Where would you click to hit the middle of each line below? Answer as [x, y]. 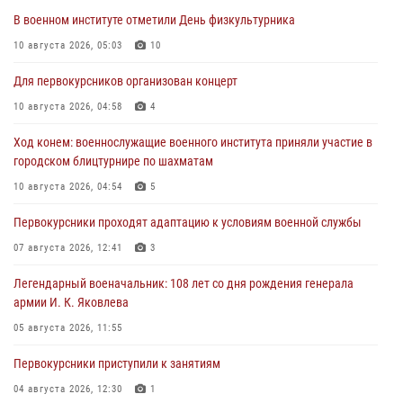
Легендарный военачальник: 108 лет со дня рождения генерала [184, 283]
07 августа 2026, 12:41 [68, 247]
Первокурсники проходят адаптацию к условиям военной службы [188, 222]
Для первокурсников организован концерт [125, 81]
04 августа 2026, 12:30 [68, 389]
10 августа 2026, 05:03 [68, 45]
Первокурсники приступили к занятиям [117, 363]
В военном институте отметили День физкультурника [154, 19]
